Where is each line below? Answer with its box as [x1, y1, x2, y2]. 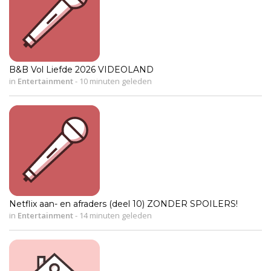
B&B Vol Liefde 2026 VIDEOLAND [9, 64, 154, 76]
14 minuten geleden [77, 210, 152, 221]
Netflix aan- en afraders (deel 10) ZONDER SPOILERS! [9, 198, 238, 210]
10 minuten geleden [77, 76, 152, 87]
